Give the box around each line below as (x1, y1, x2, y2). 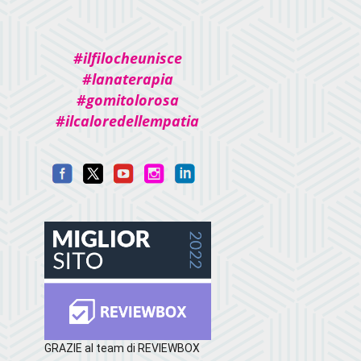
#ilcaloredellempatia (56, 111, 200, 131)
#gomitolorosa (76, 90, 179, 110)
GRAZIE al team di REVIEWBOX (44, 342, 200, 355)
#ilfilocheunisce (73, 48, 182, 68)
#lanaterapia (81, 69, 173, 89)
